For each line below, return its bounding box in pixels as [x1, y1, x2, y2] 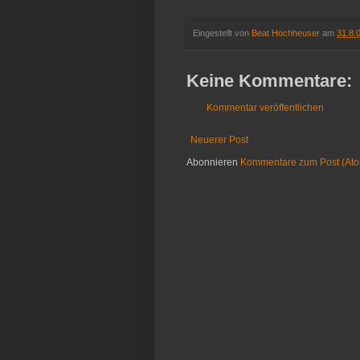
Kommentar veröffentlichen [207, 102, 324, 114]
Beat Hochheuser [252, 27, 320, 38]
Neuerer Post [190, 134, 248, 146]
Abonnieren [186, 157, 240, 169]
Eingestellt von [193, 27, 252, 38]
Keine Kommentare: [186, 71, 352, 92]
